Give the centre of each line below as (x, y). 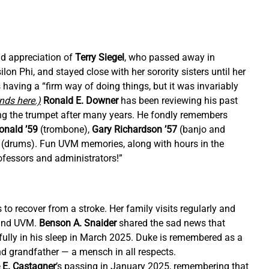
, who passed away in (171, 58)
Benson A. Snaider (79, 223)
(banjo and (203, 130)
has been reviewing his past (180, 101)
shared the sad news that (174, 223)
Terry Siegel (100, 58)
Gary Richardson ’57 (135, 130)
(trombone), (66, 130)
